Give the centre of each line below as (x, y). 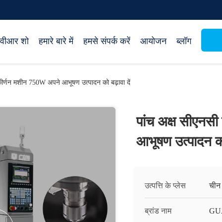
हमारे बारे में (56, 41)
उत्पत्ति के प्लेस (165, 186)
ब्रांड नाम (158, 211)
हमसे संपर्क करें (107, 41)
